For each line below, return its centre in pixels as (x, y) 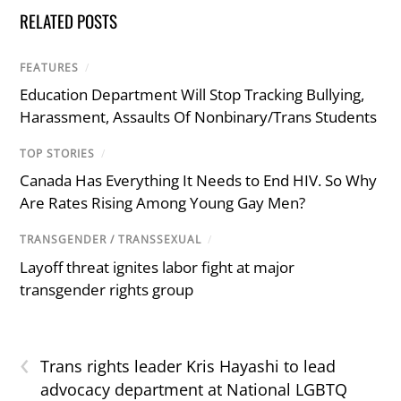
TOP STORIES (58, 154)
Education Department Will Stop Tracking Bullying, (192, 95)
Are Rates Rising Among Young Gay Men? (163, 203)
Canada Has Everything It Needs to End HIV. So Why (199, 181)
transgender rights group (107, 289)
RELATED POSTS (69, 20)
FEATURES (50, 67)
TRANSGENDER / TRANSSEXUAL (111, 240)
